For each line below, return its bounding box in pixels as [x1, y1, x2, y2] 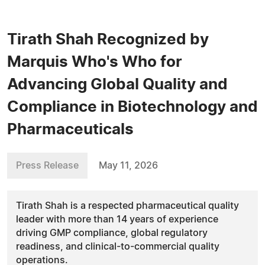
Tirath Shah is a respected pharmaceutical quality [16, 201, 239, 211]
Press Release [16, 161, 79, 170]
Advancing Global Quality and [7, 77, 228, 92]
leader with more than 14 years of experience [16, 215, 218, 224]
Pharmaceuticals [7, 122, 134, 137]
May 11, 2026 [99, 161, 158, 170]
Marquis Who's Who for [7, 54, 182, 70]
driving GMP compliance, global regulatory [16, 228, 208, 238]
